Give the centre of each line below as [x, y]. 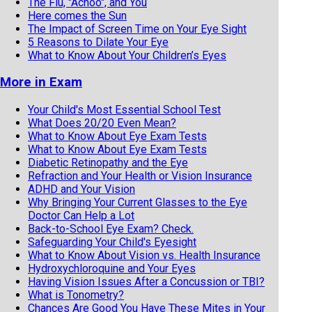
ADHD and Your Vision [81, 189]
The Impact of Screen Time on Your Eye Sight [137, 29]
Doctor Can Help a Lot [81, 216]
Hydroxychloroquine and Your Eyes [112, 269]
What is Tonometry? [76, 295]
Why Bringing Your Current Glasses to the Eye [138, 203]
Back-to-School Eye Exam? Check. [111, 229]
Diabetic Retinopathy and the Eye [108, 163]
